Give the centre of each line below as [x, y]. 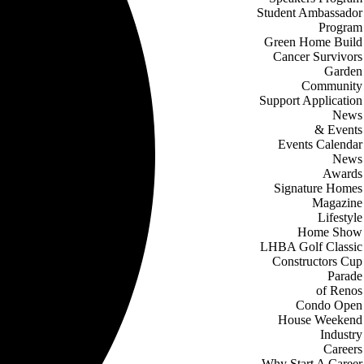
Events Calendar [320, 144]
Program [340, 27]
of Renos [339, 290]
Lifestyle [340, 217]
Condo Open [329, 305]
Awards [342, 173]
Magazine [337, 203]
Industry [341, 334]
